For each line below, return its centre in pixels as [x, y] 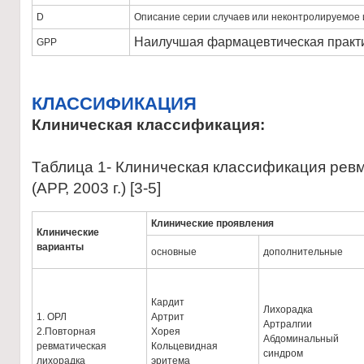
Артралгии [288, 324]
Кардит [168, 302]
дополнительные [303, 252]
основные [174, 252]
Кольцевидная [184, 346]
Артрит [168, 317]
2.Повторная [66, 331]
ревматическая [71, 346]
